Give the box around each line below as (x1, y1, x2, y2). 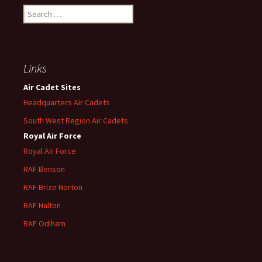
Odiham (39, 218, 65, 229)
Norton (57, 181, 82, 192)
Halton (39, 199, 61, 211)
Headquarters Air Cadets (23, 96, 110, 108)
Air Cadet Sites (23, 81, 81, 92)
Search (23, 4, 47, 15)
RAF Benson (23, 163, 65, 174)
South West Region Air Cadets (23, 115, 128, 126)
